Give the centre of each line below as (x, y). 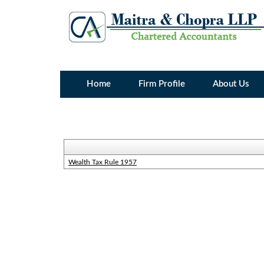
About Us (231, 84)
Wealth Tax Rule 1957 (102, 162)
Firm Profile (162, 84)
